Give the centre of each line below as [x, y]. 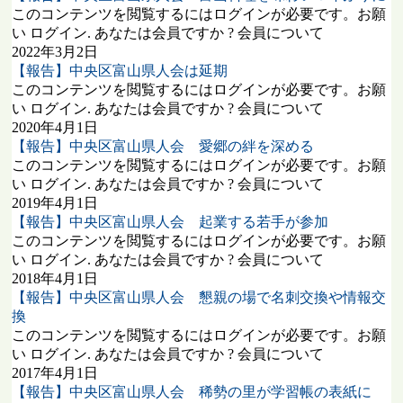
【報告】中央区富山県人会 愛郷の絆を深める [163, 146]
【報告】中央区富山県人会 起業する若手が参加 [170, 222]
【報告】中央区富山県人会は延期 [120, 71]
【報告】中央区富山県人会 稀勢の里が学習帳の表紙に [192, 392]
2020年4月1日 [55, 127]
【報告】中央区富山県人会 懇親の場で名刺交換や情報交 [199, 297]
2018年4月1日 [55, 278]
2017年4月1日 [55, 373]
